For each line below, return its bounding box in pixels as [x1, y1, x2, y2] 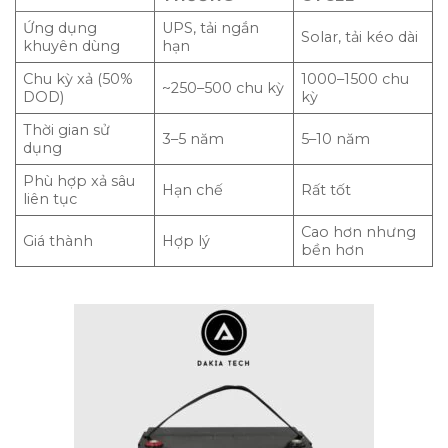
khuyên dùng [23, 37, 121, 56]
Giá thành [23, 232, 94, 251]
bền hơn [301, 241, 365, 260]
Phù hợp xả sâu [23, 172, 136, 191]
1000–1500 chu [301, 70, 410, 89]
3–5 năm [162, 130, 225, 149]
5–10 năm [301, 130, 371, 149]
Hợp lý [162, 232, 211, 251]
